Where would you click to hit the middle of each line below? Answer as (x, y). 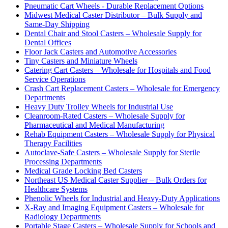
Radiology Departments (63, 217)
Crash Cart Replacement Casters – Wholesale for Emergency (122, 89)
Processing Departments (63, 162)
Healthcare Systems (56, 189)
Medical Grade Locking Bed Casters (83, 171)
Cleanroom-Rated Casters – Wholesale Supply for (105, 116)
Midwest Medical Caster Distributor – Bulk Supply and (113, 15)
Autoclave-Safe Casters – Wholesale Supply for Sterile (112, 153)
